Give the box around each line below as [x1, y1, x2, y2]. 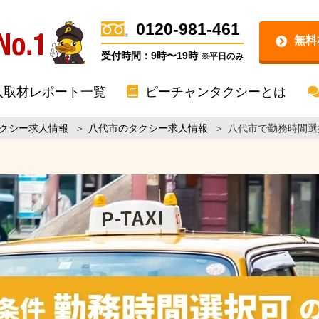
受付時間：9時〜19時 [101, 50, 201, 61]
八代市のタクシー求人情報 [88, 122, 208, 134]
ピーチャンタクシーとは [142, 85, 287, 99]
